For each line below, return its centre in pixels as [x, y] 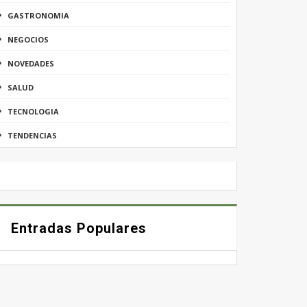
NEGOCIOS [28, 39]
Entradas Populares [79, 228]
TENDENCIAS [33, 135]
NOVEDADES [31, 63]
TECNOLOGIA [34, 111]
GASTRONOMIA [39, 15]
